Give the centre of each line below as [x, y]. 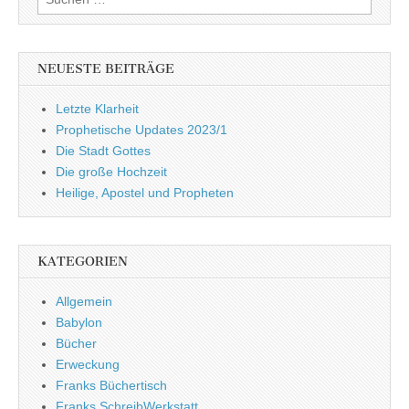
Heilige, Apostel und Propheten [145, 192]
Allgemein [84, 301]
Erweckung [88, 364]
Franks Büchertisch [111, 385]
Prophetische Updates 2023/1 [142, 129]
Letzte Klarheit [97, 108]
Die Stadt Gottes [103, 150]
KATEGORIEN [83, 261]
